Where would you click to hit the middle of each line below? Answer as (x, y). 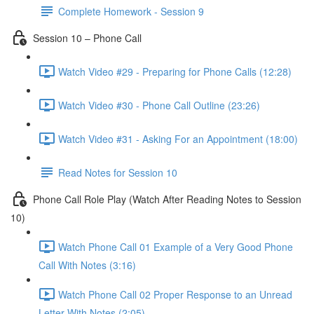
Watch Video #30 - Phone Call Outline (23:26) (159, 105)
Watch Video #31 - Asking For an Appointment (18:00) (178, 138)
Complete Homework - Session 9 (131, 11)
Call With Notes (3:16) (87, 265)
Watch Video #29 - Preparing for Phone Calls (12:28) (175, 71)
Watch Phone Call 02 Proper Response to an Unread (175, 294)
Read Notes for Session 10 (118, 172)
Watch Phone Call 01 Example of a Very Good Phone (176, 246)
